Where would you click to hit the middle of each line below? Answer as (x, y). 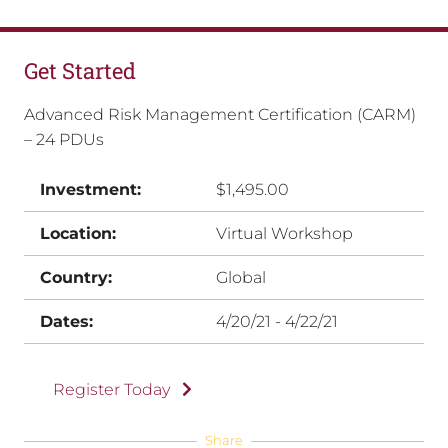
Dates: (66, 321)
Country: (76, 277)
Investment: (90, 189)
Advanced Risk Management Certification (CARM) (220, 114)
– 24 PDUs (64, 139)
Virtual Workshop (284, 233)
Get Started (80, 70)
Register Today (111, 390)
